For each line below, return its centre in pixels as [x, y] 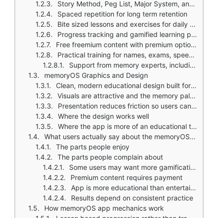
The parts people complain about [110, 157]
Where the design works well [103, 116]
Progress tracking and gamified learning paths [124, 34]
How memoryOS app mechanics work [104, 208]
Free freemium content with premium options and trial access [123, 45]
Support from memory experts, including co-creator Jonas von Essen [129, 65]
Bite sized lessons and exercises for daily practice [124, 24]
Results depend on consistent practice [132, 198]
